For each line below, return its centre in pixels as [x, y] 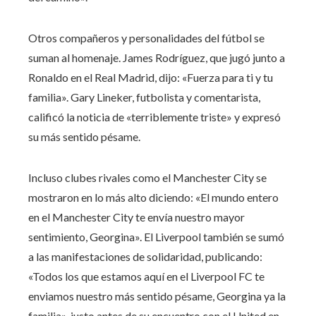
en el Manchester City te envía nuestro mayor [136, 217]
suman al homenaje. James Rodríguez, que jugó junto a [157, 57]
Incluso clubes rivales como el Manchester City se [147, 177]
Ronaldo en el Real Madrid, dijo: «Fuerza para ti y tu [151, 77]
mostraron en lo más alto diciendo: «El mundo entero [153, 197]
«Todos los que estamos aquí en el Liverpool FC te [146, 276]
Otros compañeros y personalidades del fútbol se [146, 37]
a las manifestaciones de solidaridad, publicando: [145, 256]
